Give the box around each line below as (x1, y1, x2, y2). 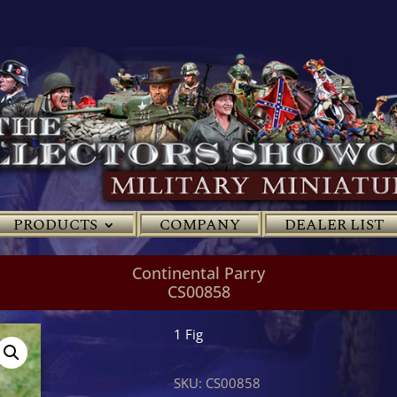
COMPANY (160, 213, 240, 237)
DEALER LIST (284, 213, 384, 237)
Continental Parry (132, 262, 265, 284)
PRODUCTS (13, 213, 97, 237)
